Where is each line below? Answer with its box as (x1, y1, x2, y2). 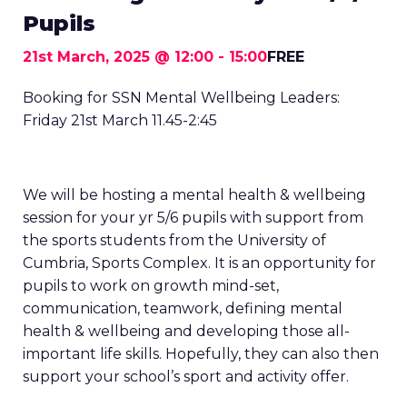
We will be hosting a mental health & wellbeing (23, 186, 366, 203)
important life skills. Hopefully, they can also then (23, 345, 379, 362)
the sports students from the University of (23, 232, 326, 249)
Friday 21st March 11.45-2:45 (23, 112, 217, 129)
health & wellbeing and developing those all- (23, 323, 350, 340)
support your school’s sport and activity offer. (23, 368, 349, 385)
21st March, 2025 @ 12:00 (23, 48, 213, 65)
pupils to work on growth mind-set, (23, 277, 279, 294)
